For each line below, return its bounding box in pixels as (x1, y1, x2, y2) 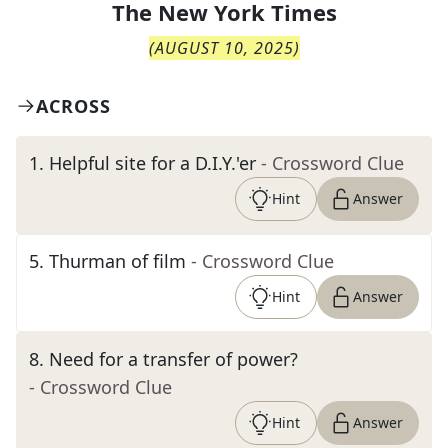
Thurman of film (49, 249, 186, 273)
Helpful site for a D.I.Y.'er (49, 151, 256, 175)
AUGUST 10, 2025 (154, 37, 294, 59)
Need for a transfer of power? (49, 347, 298, 371)
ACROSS (36, 94, 111, 118)
